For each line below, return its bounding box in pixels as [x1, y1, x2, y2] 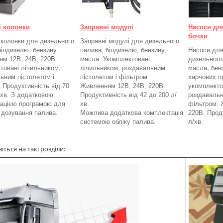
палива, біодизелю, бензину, [80, 46, 166, 54]
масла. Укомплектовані [80, 55, 150, 63]
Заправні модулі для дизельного [80, 37, 179, 45]
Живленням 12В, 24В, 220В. [80, 82, 165, 90]
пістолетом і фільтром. [80, 73, 149, 81]
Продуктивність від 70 [2, 82, 69, 90]
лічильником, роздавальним [80, 64, 165, 72]
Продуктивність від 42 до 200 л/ [80, 91, 177, 99]
